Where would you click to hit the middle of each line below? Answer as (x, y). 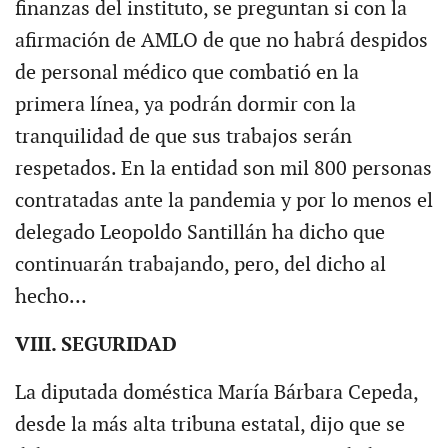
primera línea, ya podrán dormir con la (185, 104)
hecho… (50, 296)
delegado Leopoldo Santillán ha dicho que (199, 232)
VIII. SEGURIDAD (95, 344)
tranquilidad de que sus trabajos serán (183, 136)
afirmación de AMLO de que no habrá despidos (221, 40)
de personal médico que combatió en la (186, 72)
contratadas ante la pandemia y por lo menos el (223, 200)
